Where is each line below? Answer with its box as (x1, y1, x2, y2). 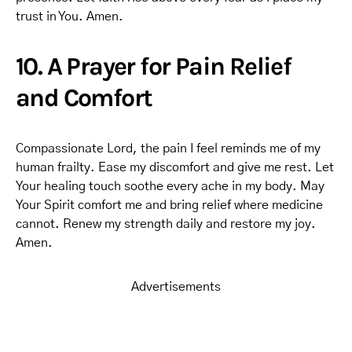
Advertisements (131, 280, 221, 293)
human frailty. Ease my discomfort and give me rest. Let (16, 161, 334, 174)
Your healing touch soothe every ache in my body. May (16, 180, 324, 192)
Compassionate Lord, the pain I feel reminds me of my (16, 142, 321, 155)
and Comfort (16, 83, 152, 112)
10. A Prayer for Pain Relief (16, 52, 291, 81)
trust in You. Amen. (16, 10, 123, 23)
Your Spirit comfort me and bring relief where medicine (16, 199, 323, 211)
